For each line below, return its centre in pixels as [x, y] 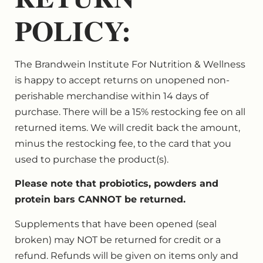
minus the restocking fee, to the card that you [123, 144]
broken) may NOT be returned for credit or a [118, 240]
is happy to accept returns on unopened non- [122, 80]
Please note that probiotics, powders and [117, 184]
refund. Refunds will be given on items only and [127, 255]
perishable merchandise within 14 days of [112, 96]
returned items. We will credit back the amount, [127, 128]
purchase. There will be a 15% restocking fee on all [130, 112]
